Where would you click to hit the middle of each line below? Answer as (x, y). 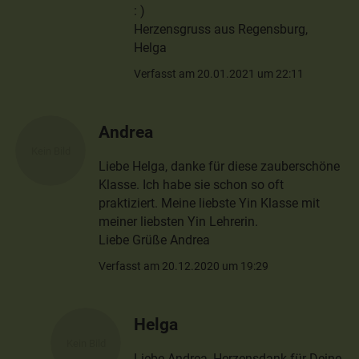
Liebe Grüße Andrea (155, 240)
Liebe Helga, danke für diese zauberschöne (220, 166)
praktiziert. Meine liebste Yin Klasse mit (210, 203)
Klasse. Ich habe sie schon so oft (192, 184)
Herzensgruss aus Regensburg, (221, 29)
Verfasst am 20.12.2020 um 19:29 (184, 266)
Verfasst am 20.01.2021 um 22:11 (219, 73)
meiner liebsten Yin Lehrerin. (179, 221)
